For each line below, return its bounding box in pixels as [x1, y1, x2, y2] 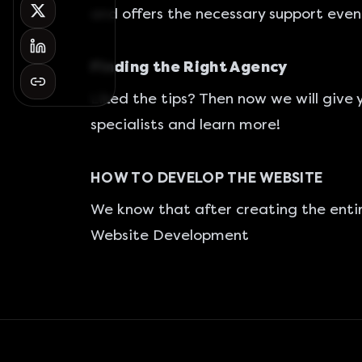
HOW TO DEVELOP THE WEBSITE [90, 169, 323, 187]
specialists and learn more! [90, 116, 280, 133]
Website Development [90, 226, 249, 244]
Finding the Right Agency [90, 58, 288, 76]
